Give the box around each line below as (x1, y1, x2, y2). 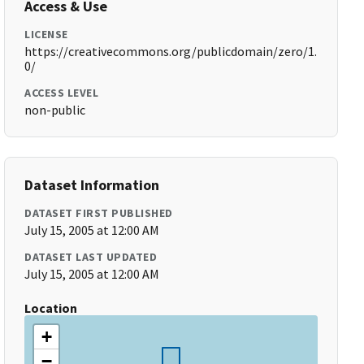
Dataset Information (24, 175, 160, 194)
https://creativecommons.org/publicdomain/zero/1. (24, 43, 318, 59)
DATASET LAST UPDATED (24, 249, 158, 264)
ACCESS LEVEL (24, 85, 99, 100)
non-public (24, 102, 86, 118)
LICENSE (24, 27, 68, 41)
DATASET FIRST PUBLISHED (24, 206, 173, 220)
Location (24, 300, 78, 316)
